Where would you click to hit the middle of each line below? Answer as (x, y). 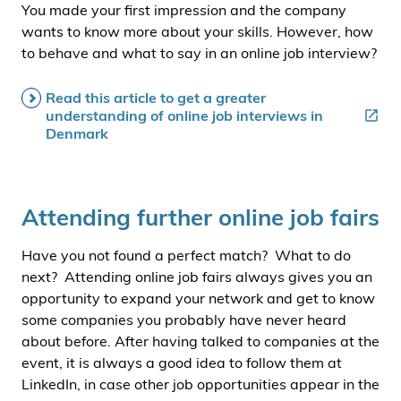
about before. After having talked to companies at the (200, 341)
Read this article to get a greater (156, 98)
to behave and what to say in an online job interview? (199, 53)
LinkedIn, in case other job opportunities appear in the (200, 384)
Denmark (77, 133)
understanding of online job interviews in (184, 115)
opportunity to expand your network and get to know (198, 298)
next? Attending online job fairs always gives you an (197, 277)
